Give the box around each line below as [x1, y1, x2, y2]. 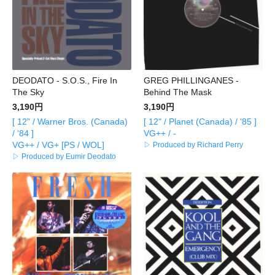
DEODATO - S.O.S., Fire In [12, 75, 117, 85]
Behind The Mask [144, 87, 212, 97]
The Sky [12, 87, 44, 97]
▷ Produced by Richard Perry [144, 140, 243, 149]
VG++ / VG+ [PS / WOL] [12, 139, 104, 150]
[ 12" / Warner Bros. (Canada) [12, 116, 128, 126]
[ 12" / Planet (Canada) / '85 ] [144, 116, 257, 126]
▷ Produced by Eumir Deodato [12, 152, 116, 161]
